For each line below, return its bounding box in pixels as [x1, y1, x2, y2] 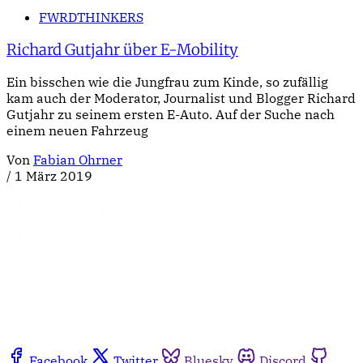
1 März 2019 [15, 168, 92, 185]
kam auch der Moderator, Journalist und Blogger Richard [6, 90, 356, 107]
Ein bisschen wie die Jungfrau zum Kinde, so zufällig [6, 74, 328, 91]
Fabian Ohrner [33, 152, 122, 169]
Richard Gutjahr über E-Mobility [6, 40, 238, 59]
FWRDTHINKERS [39, 8, 143, 25]
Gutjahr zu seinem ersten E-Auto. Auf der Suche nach [6, 106, 335, 123]
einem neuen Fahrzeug [6, 122, 148, 139]
